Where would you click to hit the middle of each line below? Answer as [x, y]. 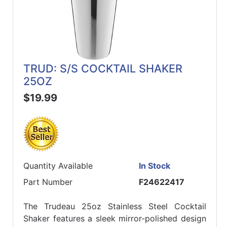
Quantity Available [58, 166]
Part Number [48, 182]
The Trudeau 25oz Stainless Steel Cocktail [115, 206]
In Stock [155, 166]
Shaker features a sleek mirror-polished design [115, 219]
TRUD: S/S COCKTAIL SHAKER [103, 69]
